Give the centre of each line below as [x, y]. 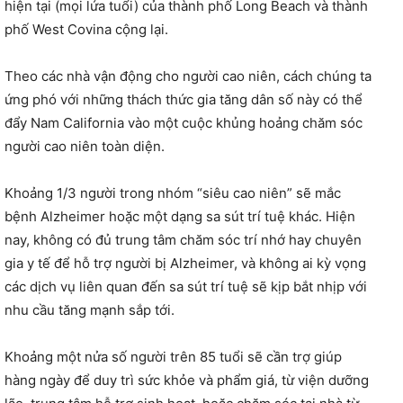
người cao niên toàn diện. [85, 146]
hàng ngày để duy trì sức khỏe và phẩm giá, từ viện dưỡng [187, 380]
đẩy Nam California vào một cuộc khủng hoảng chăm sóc [184, 122]
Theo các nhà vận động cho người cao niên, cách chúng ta [188, 76]
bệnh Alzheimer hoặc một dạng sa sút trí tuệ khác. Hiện [180, 216]
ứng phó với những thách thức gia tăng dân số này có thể [184, 99]
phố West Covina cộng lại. [86, 29]
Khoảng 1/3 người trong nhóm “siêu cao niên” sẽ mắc [173, 193]
